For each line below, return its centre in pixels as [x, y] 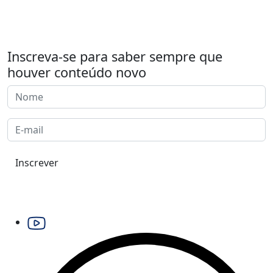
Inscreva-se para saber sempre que [115, 56]
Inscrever [37, 162]
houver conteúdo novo [77, 72]
